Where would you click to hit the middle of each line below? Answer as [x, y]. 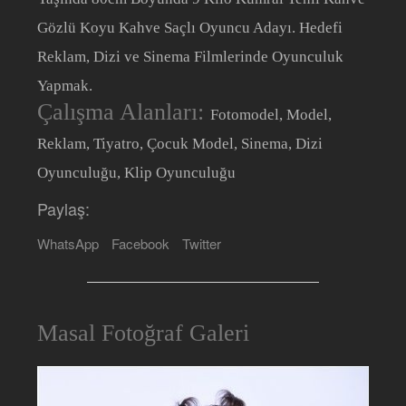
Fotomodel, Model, [271, 114]
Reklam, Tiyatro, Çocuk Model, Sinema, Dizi [180, 143]
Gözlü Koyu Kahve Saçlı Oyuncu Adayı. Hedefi [190, 27]
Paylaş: [64, 208]
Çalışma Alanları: [124, 111]
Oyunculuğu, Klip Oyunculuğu [137, 172]
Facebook [141, 243]
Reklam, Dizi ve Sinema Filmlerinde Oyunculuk [191, 56]
